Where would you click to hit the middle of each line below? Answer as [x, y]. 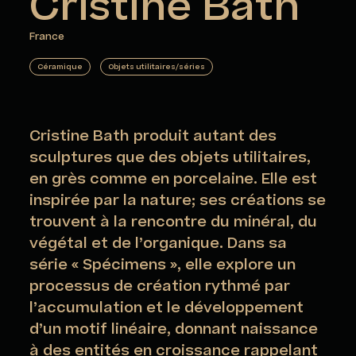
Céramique [60, 66]
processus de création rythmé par [160, 287]
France [47, 37]
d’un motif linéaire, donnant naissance [174, 330]
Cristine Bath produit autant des [153, 137]
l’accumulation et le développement [167, 308]
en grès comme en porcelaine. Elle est [174, 180]
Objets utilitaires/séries [157, 66]
